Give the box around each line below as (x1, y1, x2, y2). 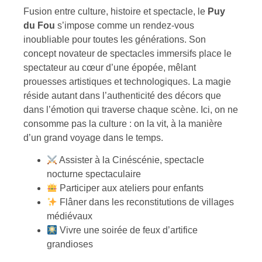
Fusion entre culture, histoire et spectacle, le (23, 6, 208, 16)
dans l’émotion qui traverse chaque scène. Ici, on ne (23, 104, 238, 115)
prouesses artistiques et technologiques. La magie (23, 76, 231, 87)
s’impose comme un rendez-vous (55, 20, 194, 30)
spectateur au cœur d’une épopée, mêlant (23, 62, 196, 73)
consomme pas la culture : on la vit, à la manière (23, 118, 222, 129)
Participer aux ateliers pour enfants (57, 183, 204, 194)
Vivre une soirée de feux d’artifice (57, 225, 198, 236)
